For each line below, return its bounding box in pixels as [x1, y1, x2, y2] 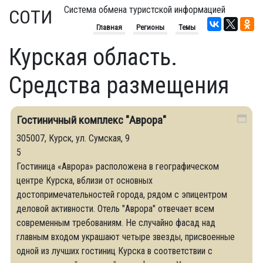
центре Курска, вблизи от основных [16, 175, 153, 186]
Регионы [136, 23, 164, 32]
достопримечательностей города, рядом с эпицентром [16, 189, 227, 200]
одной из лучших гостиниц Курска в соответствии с [16, 245, 213, 257]
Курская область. [9, 43, 177, 71]
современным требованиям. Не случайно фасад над [16, 217, 215, 228]
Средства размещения [9, 72, 229, 99]
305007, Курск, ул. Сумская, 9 [16, 133, 130, 144]
